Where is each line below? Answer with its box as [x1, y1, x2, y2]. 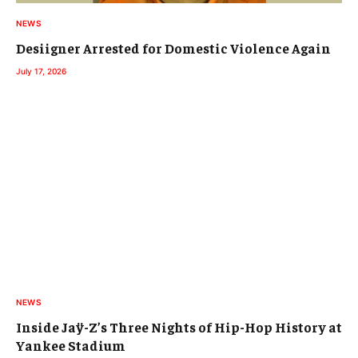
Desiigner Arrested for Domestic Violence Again [16, 38, 331, 57]
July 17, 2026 [16, 66, 66, 76]
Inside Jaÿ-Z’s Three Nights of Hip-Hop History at [16, 318, 342, 336]
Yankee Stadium [16, 336, 125, 354]
